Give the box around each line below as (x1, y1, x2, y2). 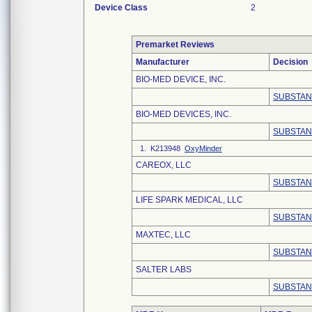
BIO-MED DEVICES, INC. (136, 109, 231, 119)
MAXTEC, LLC (136, 230, 191, 240)
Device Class (95, 3, 148, 13)
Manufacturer (136, 57, 189, 67)
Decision (273, 57, 308, 67)
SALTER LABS (136, 265, 192, 274)
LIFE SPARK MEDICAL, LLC (136, 195, 243, 205)
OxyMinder (185, 144, 222, 153)
